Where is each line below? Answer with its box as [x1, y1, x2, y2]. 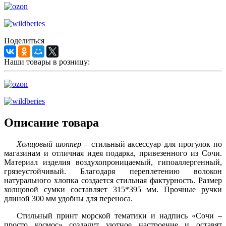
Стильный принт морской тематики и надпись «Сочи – [17, 211, 222, 220]
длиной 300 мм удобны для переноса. [4, 194, 133, 203]
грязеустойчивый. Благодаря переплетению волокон [4, 167, 222, 176]
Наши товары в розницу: [4, 58, 90, 67]
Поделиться [4, 36, 44, 45]
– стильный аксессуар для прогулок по [81, 140, 222, 149]
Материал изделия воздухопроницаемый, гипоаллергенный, [4, 158, 222, 167]
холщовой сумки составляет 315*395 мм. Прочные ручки [4, 185, 222, 194]
